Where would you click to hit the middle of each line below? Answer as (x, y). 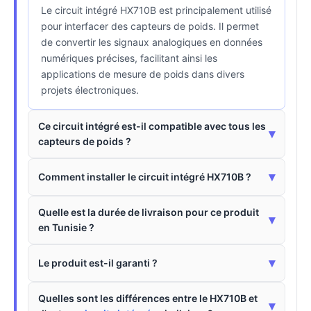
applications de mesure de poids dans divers (143, 74)
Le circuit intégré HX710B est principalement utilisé (156, 10)
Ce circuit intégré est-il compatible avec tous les (152, 126)
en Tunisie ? (66, 227)
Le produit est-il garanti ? (98, 262)
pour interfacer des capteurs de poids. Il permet (150, 26)
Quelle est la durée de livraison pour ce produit (149, 212)
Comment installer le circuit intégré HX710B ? (145, 176)
